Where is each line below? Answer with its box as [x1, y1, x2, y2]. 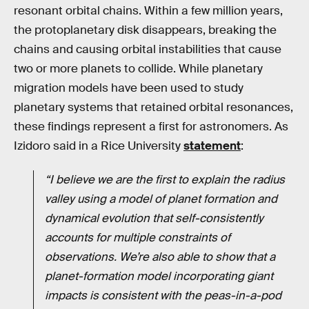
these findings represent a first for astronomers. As [14, 119, 288, 134]
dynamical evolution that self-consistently [45, 211, 263, 226]
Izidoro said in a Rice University [14, 138, 183, 153]
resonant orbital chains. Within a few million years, [14, 3, 283, 18]
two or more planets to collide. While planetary [14, 61, 263, 76]
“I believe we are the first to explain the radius [45, 172, 285, 188]
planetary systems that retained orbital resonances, [14, 99, 293, 114]
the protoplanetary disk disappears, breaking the [14, 22, 277, 37]
